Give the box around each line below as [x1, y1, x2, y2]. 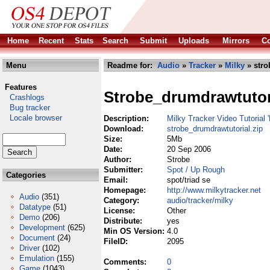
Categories [4, 171, 46, 180]
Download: [104, 124, 146, 133]
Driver [19, 243, 40, 253]
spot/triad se [167, 175, 210, 184]
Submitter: [104, 165, 145, 174]
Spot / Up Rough [167, 165, 225, 174]
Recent [39, 36, 64, 45]
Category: [104, 196, 142, 205]
